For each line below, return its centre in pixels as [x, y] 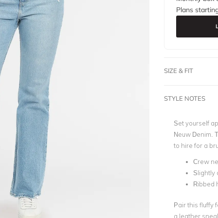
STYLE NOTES [184, 98]
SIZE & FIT [178, 71]
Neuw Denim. [194, 134]
